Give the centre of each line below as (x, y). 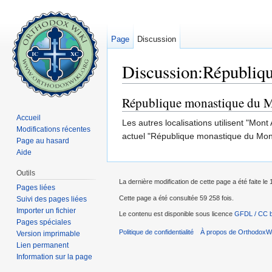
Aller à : (138, 88)
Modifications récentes (54, 129)
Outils (26, 173)
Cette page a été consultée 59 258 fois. (176, 198)
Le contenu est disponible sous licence (177, 213)
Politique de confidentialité (156, 232)
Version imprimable (49, 233)
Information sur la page (55, 257)
